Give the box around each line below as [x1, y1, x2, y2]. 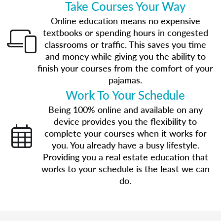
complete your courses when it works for [44, 127, 207, 139]
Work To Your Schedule [66, 86, 185, 103]
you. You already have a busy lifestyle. [51, 139, 199, 151]
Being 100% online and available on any [48, 103, 203, 115]
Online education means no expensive [50, 14, 200, 27]
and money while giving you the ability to [45, 50, 206, 62]
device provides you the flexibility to [54, 115, 197, 127]
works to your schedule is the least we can [41, 162, 210, 175]
